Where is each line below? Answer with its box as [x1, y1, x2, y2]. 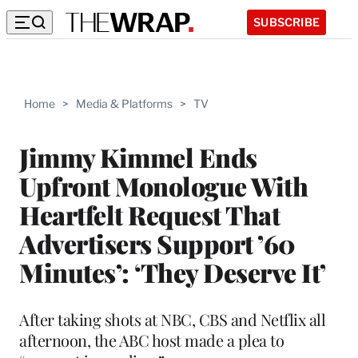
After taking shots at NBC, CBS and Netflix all [19, 308, 325, 330]
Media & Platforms [76, 97, 173, 110]
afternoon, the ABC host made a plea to [19, 328, 284, 351]
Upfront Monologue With [19, 168, 308, 203]
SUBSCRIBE [253, 14, 320, 29]
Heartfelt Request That [19, 197, 280, 232]
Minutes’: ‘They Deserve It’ [19, 254, 326, 289]
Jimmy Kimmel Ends [19, 139, 257, 174]
